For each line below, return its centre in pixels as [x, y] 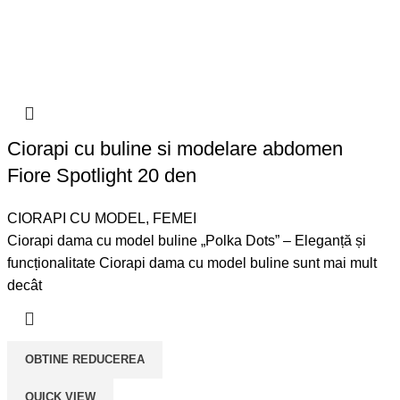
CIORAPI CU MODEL [77, 218]
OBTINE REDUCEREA [85, 359]
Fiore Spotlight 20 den [102, 175]
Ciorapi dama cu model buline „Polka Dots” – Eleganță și [187, 240]
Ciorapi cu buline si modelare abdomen [175, 148]
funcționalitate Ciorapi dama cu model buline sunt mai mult [192, 262]
